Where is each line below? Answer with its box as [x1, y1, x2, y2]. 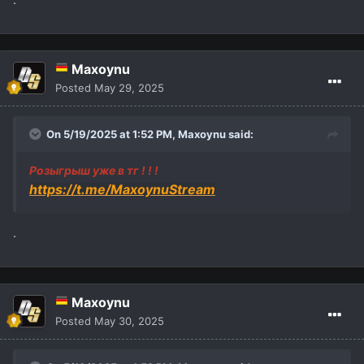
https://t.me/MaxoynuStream [29, 180, 215, 197]
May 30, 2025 [94, 314, 164, 327]
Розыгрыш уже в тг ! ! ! [29, 162, 158, 177]
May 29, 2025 [94, 80, 164, 94]
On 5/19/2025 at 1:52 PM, [46, 127, 178, 141]
